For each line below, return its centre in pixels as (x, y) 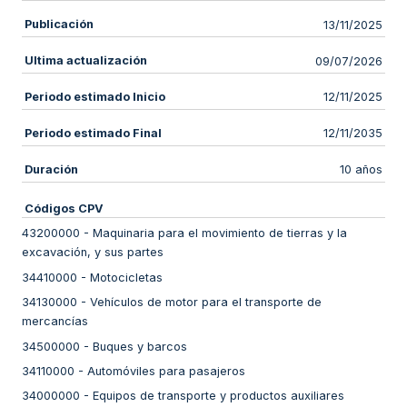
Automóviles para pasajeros (166, 372)
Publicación (59, 25)
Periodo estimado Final (93, 133)
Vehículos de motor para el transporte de (206, 303)
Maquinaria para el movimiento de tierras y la (220, 233)
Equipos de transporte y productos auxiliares (218, 396)
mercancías (55, 322)
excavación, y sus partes (93, 253)
